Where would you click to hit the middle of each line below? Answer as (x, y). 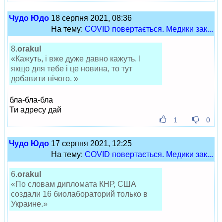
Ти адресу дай (35, 110)
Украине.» (29, 204)
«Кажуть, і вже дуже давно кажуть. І (76, 59)
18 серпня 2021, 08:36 (90, 18)
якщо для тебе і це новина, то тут (72, 69)
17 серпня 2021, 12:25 (90, 143)
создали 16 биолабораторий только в (79, 194)
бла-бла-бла (31, 100)
